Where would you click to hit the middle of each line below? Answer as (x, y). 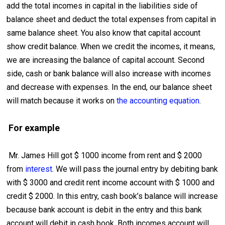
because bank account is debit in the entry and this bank (104, 210)
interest (39, 169)
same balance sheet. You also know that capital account (104, 33)
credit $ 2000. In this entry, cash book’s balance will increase (113, 196)
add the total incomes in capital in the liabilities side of (102, 6)
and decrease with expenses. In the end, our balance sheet (109, 87)
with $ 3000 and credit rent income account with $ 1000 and (111, 183)
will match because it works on (62, 101)
